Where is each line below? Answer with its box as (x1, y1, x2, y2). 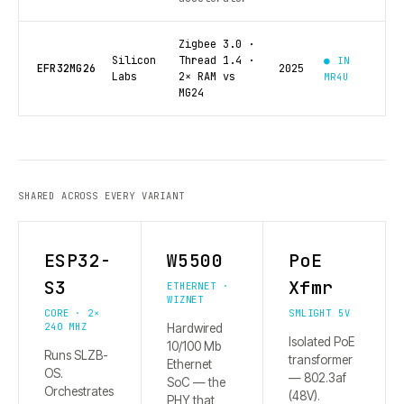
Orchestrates (44, 384, 114, 399)
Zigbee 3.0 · (178, 37, 254, 51)
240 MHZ (44, 320, 87, 333)
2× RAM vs (178, 69, 235, 84)
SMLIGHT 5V (289, 307, 351, 319)
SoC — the (167, 375, 225, 390)
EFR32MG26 (37, 61, 96, 76)
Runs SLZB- (44, 348, 108, 363)
